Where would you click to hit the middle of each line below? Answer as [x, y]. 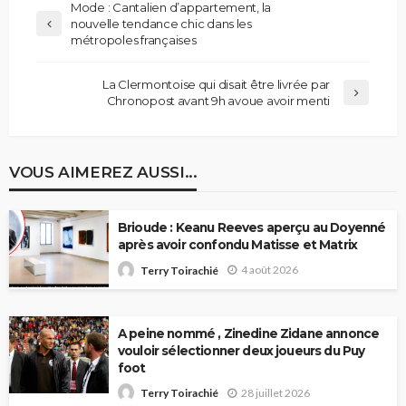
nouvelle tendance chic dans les [161, 24]
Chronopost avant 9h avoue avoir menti [218, 101]
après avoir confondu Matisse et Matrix [238, 245]
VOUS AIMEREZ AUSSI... [103, 172]
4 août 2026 [270, 270]
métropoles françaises [134, 40]
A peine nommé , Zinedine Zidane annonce [249, 333]
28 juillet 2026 [275, 392]
